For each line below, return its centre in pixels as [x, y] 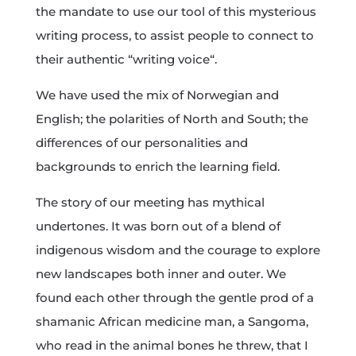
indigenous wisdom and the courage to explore [178, 250]
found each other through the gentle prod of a [174, 298]
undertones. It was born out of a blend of [158, 226]
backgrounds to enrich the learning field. [157, 167]
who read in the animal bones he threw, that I [172, 346]
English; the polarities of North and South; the [172, 119]
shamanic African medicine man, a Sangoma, [172, 322]
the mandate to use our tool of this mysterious [176, 12]
